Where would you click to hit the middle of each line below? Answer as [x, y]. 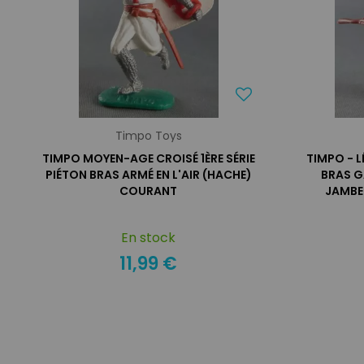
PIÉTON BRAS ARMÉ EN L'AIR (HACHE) [148, 175]
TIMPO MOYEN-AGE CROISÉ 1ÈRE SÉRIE [148, 158]
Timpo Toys [148, 136]
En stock [149, 238]
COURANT [149, 191]
